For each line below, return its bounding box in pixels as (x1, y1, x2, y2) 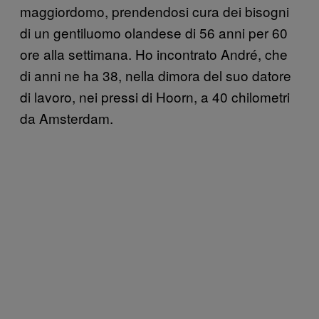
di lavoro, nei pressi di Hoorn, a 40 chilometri (20, 86, 290, 106)
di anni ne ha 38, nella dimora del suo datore (20, 65, 291, 85)
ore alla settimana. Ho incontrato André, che (20, 43, 288, 63)
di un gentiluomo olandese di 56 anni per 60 (20, 22, 288, 42)
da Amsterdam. (20, 108, 113, 127)
